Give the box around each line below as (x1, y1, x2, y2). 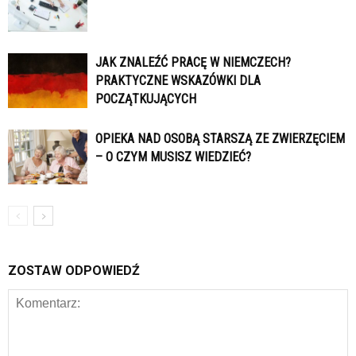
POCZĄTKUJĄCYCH (95, 91, 196, 107)
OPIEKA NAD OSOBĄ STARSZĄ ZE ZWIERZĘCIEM (95, 131, 345, 147)
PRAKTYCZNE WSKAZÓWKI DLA (95, 73, 261, 89)
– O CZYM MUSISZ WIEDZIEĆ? (95, 149, 251, 165)
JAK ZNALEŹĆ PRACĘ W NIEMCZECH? (95, 55, 291, 71)
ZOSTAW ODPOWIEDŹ (8, 263, 140, 279)
